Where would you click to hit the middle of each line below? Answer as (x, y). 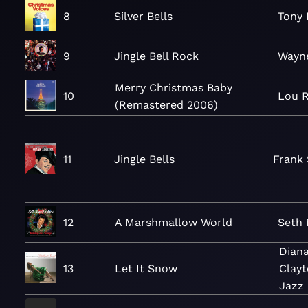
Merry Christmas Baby (174, 87)
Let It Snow (146, 268)
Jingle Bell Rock (157, 56)
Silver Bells (143, 16)
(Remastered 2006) (166, 104)
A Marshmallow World (174, 222)
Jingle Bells (144, 159)
